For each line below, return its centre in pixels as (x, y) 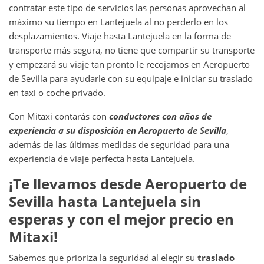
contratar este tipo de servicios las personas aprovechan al (127, 7)
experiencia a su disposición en (74, 130)
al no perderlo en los (186, 22)
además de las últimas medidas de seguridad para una (119, 144)
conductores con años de (160, 116)
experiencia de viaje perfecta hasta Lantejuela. (103, 158)
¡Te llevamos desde (77, 183)
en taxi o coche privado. (57, 92)
